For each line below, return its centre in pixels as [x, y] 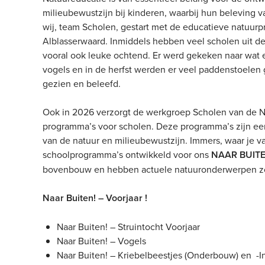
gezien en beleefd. [82, 83]
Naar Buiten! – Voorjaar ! [95, 198]
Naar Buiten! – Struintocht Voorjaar [128, 227]
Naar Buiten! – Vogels [101, 241]
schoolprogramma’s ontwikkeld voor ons [127, 154]
